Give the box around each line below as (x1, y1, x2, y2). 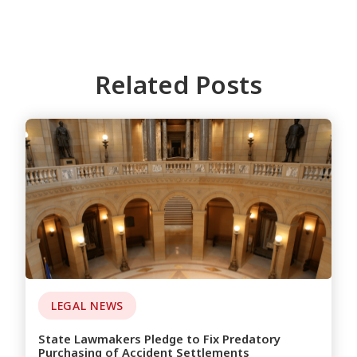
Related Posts (95, 68, 262, 101)
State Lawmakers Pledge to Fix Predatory (38, 331, 280, 347)
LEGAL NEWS (51, 298, 124, 314)
